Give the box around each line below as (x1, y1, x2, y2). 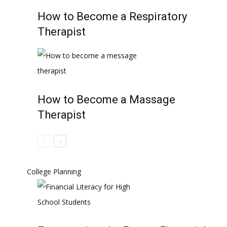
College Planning (27, 167, 81, 176)
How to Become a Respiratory (37, 10, 187, 23)
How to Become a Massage (37, 93, 175, 106)
